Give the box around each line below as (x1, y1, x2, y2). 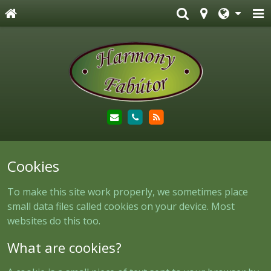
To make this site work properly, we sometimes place (7, 184, 248, 198)
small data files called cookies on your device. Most (7, 199, 235, 213)
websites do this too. (7, 214, 100, 227)
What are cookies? (7, 238, 122, 257)
